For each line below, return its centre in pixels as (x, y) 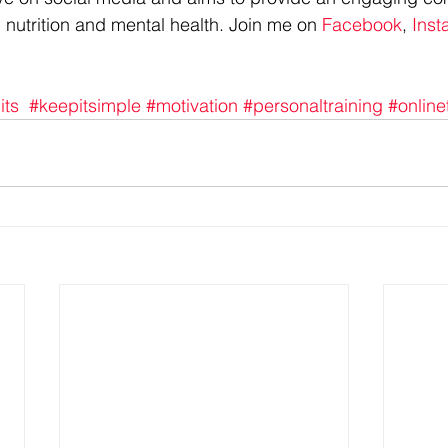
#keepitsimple (85, 105)
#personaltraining (313, 105)
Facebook (362, 24)
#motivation (192, 105)
